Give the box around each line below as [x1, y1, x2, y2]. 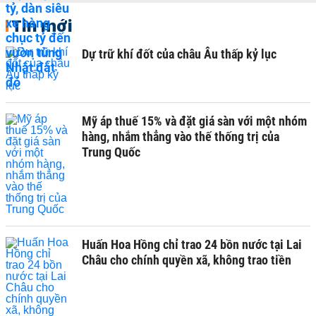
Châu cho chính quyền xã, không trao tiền [82, 253, 291, 267]
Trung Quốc [82, 145, 140, 159]
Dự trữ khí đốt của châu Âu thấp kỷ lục [82, 47, 276, 61]
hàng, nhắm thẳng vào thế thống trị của [82, 129, 279, 144]
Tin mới [11, 15, 73, 36]
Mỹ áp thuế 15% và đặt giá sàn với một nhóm [82, 114, 307, 128]
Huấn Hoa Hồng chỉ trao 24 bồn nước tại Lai [82, 237, 302, 252]
